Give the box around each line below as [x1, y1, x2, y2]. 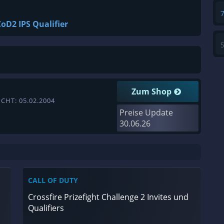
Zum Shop [131, 86, 172, 97]
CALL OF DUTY [28, 175, 78, 185]
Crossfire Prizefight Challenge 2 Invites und [28, 191, 188, 202]
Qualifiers [28, 202, 64, 213]
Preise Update [119, 107, 173, 118]
